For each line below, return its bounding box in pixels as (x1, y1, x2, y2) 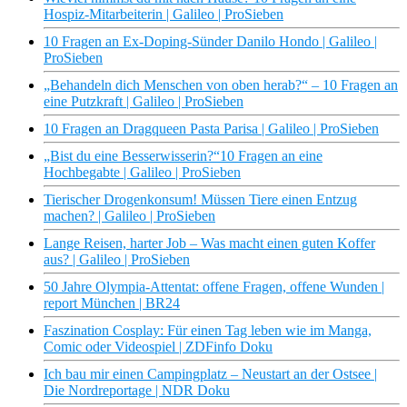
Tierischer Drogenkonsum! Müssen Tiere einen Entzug (44, 192, 357, 208)
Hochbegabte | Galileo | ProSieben (44, 164, 241, 181)
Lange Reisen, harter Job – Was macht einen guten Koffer (44, 235, 375, 252)
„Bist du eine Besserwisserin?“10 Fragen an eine (44, 148, 323, 164)
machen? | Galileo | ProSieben (44, 208, 215, 224)
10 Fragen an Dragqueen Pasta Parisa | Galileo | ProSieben (44, 121, 379, 137)
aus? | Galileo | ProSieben (44, 252, 190, 268)
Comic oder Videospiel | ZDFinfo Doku (44, 339, 273, 355)
